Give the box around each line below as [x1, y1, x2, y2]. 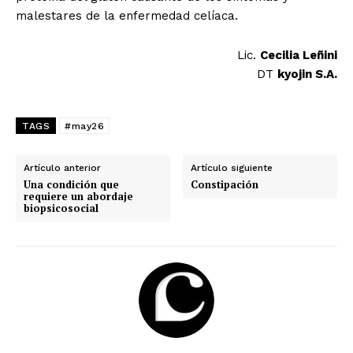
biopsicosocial [24, 201, 98, 216]
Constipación [191, 177, 259, 192]
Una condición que [24, 177, 119, 192]
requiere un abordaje [24, 189, 133, 204]
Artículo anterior [24, 162, 101, 174]
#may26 [65, 121, 104, 132]
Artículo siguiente [191, 162, 273, 174]
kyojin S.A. [277, 67, 337, 82]
